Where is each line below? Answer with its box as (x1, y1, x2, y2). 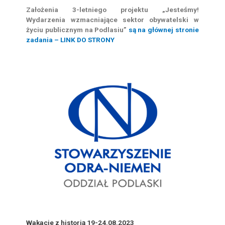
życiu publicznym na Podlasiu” (26, 26, 127, 34)
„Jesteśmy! (162, 6, 199, 14)
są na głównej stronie (128, 26, 199, 34)
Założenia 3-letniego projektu (26, 6, 148, 14)
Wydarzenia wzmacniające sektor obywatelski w (26, 16, 199, 24)
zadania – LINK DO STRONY (26, 36, 117, 44)
